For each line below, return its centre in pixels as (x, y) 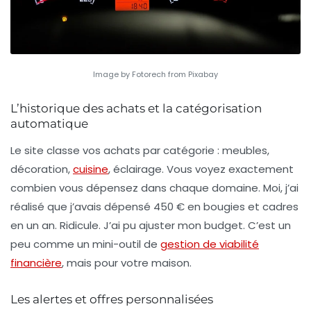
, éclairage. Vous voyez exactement (201, 169)
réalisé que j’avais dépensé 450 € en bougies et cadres (154, 207)
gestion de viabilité (210, 244)
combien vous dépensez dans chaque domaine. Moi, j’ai (154, 188)
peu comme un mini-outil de (85, 244)
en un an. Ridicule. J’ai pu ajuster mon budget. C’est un (151, 226)
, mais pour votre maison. (127, 263)
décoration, (42, 169)
